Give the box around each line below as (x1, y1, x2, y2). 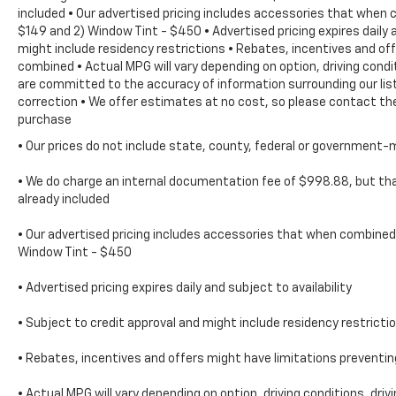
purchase (18, 114, 72, 127)
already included (18, 194, 110, 207)
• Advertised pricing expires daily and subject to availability (18, 282, 352, 295)
